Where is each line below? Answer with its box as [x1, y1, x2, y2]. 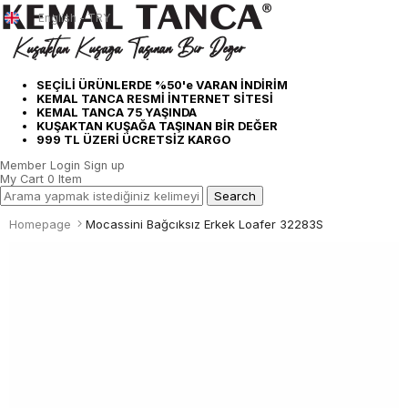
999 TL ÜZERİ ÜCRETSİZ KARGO [36, 132, 231, 147]
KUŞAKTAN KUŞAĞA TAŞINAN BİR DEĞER [36, 118, 278, 133]
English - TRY [38, 11, 110, 25]
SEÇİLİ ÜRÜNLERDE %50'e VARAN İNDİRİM [36, 77, 288, 92]
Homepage [9, 216, 71, 231]
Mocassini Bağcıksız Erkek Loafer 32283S [86, 216, 323, 231]
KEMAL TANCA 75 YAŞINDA [36, 105, 197, 119]
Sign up [84, 158, 125, 172]
